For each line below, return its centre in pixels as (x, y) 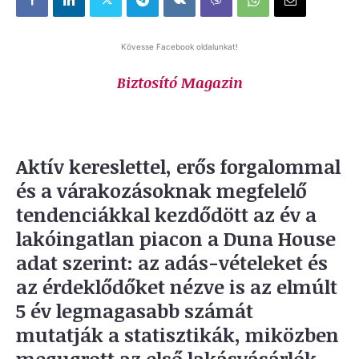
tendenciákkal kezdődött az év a (166, 214)
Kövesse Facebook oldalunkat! (179, 46)
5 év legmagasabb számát (135, 310)
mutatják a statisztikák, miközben (177, 334)
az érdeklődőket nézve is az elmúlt (177, 286)
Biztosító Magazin (179, 82)
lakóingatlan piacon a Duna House (176, 238)
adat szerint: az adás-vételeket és (172, 262)
